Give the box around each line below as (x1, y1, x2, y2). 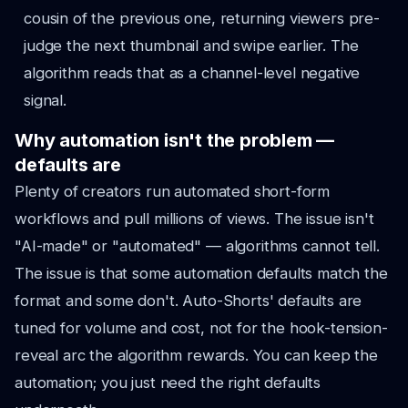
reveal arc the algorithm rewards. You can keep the (15, 346, 378, 364)
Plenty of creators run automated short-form (15, 182, 331, 200)
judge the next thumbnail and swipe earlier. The (24, 36, 359, 55)
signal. (24, 91, 66, 109)
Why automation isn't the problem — (15, 129, 335, 151)
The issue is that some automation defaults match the (15, 264, 388, 282)
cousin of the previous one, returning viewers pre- (24, 9, 380, 27)
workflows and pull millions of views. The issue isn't (15, 209, 374, 228)
